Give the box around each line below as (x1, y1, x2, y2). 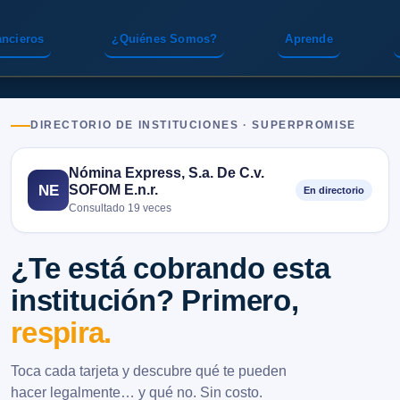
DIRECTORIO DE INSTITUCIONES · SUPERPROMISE (30, 120, 356, 130)
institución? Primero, (11, 284, 299, 317)
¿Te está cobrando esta (11, 252, 330, 285)
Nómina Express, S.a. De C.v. (69, 164, 264, 180)
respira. (11, 316, 112, 349)
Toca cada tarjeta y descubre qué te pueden (11, 362, 287, 379)
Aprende (285, 32, 333, 46)
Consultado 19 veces (69, 202, 171, 214)
